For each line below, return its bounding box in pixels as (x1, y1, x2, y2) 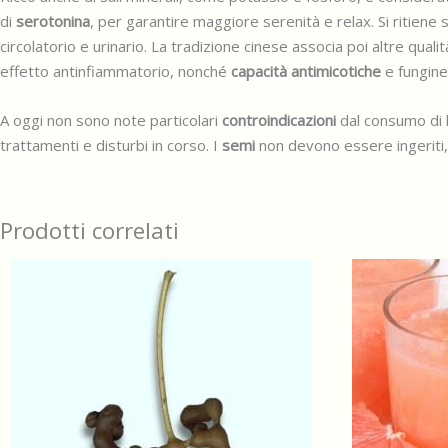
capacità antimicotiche (231, 61, 381, 81)
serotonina (16, 11, 90, 31)
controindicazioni (222, 110, 336, 130)
